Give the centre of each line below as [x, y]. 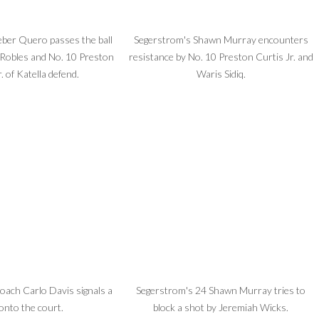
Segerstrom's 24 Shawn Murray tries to [221, 290]
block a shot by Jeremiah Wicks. [221, 307]
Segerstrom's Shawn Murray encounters [221, 40]
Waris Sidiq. [221, 74]
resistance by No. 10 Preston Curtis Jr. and [221, 57]
